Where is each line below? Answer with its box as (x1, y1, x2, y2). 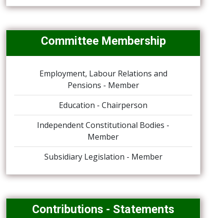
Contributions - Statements (32, 202, 174, 216)
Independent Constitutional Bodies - (37, 120, 169, 130)
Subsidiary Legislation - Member (44, 151, 163, 162)
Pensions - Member (67, 80, 139, 91)
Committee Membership (40, 34, 166, 48)
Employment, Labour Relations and (39, 68, 167, 79)
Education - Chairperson (59, 100, 147, 110)
